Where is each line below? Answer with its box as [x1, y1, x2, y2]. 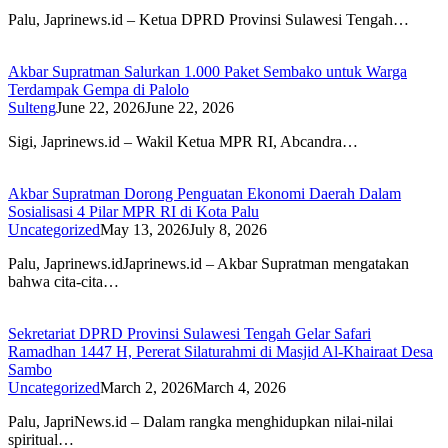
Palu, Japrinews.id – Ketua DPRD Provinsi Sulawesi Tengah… [8, 10, 409, 28]
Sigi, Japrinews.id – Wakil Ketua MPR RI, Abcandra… [8, 132, 358, 150]
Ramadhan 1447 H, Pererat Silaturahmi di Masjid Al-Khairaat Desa [8, 342, 433, 360]
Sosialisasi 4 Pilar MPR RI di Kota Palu [8, 202, 259, 220]
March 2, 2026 [100, 378, 193, 396]
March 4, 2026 [193, 378, 286, 396]
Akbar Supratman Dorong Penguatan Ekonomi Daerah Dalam [8, 184, 401, 202]
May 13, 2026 [100, 220, 189, 238]
